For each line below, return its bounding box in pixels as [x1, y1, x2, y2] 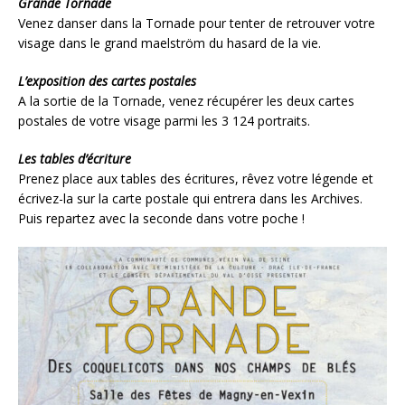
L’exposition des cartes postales [18, 71, 196, 89]
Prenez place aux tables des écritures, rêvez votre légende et [18, 169, 373, 187]
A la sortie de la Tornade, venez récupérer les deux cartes [18, 91, 354, 109]
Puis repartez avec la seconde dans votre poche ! [18, 209, 305, 227]
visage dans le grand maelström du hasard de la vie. [18, 33, 321, 52]
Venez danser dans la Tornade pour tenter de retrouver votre [18, 14, 375, 32]
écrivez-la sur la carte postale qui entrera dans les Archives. [18, 189, 363, 207]
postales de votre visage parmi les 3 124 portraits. [18, 111, 310, 129]
